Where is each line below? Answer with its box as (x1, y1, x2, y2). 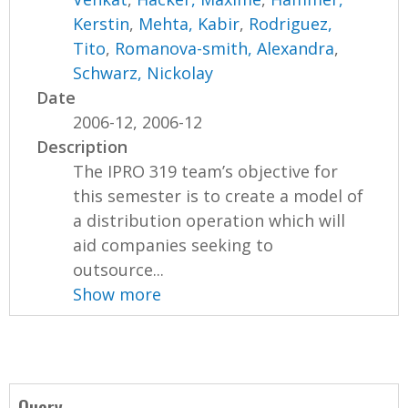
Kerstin (73, 12, 130, 35)
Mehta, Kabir (138, 12, 240, 35)
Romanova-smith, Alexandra (115, 36, 335, 59)
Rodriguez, (249, 12, 333, 35)
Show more (73, 282, 162, 305)
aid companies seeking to (73, 233, 274, 256)
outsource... (73, 258, 165, 280)
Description (36, 135, 128, 158)
